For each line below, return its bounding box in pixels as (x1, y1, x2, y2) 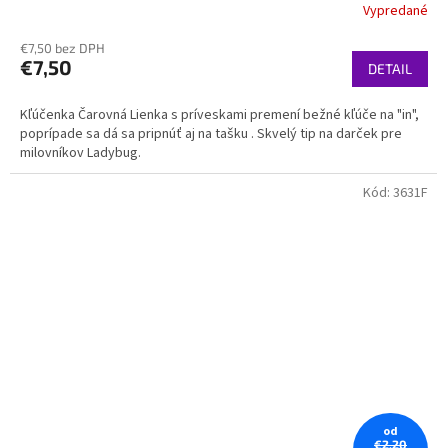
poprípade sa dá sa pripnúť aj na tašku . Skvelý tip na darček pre (20, 124, 402, 145)
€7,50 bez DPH (20, 40, 105, 57)
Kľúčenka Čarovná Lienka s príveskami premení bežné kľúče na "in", (20, 105, 419, 126)
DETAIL (368, 60, 412, 78)
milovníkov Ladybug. (20, 143, 144, 164)
